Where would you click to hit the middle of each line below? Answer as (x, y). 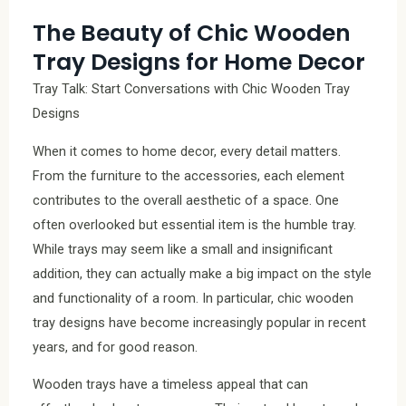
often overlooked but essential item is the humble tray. (194, 224)
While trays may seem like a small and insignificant (183, 249)
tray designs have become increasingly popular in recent (199, 322)
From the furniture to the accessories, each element (188, 175)
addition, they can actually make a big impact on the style (202, 273)
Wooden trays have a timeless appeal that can (170, 385)
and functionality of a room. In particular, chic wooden (193, 298)
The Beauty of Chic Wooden (192, 34)
